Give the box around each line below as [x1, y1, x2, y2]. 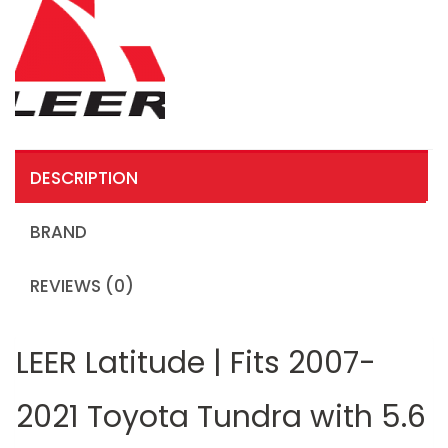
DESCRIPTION [30, 165, 138, 190]
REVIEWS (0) [30, 273, 134, 298]
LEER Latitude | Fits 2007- [16, 342, 376, 385]
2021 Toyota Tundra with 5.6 [16, 396, 426, 439]
